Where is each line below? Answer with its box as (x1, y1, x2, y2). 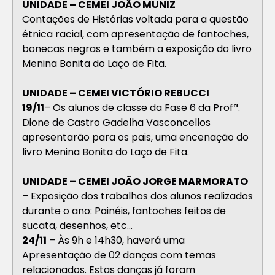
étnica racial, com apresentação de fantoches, (22, 26, 249, 41)
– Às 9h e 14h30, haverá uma (47, 233, 185, 247)
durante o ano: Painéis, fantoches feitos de (22, 203, 226, 218)
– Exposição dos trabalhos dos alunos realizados (22, 188, 253, 203)
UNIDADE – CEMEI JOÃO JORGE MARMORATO (22, 174, 248, 188)
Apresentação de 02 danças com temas (22, 247, 216, 262)
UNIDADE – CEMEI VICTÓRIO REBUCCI (22, 85, 209, 100)
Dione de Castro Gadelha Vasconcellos (22, 115, 211, 130)
